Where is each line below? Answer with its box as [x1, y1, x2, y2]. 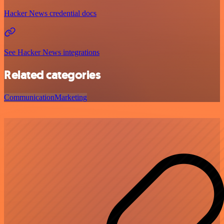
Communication [4, 92, 54, 101]
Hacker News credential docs [4, 8, 96, 17]
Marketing [54, 92, 87, 101]
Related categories [4, 66, 101, 83]
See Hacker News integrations [4, 47, 99, 56]
